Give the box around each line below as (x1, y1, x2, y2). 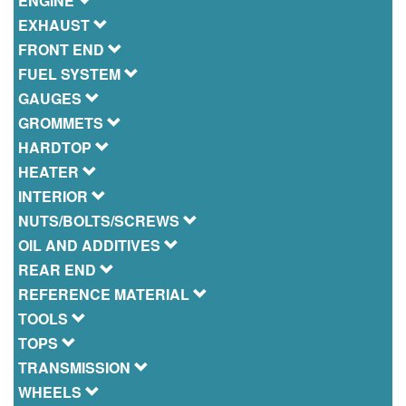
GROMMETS (18, 112, 107, 133)
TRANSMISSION (18, 357, 134, 378)
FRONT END (18, 39, 108, 60)
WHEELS (18, 382, 85, 402)
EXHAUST (18, 14, 93, 35)
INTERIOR (18, 186, 92, 207)
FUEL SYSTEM (18, 63, 124, 84)
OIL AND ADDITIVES (18, 235, 164, 256)
